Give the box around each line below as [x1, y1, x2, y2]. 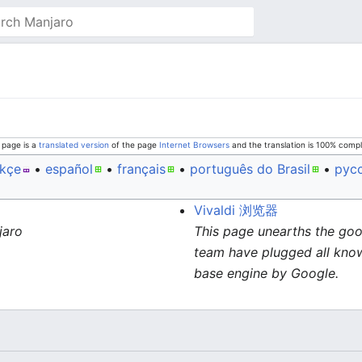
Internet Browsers [159, 140, 230, 149]
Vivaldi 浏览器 [194, 202, 278, 218]
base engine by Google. [194, 265, 339, 281]
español [45, 161, 94, 177]
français [117, 161, 166, 177]
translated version [39, 140, 110, 149]
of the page [109, 140, 160, 149]
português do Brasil [190, 161, 311, 177]
